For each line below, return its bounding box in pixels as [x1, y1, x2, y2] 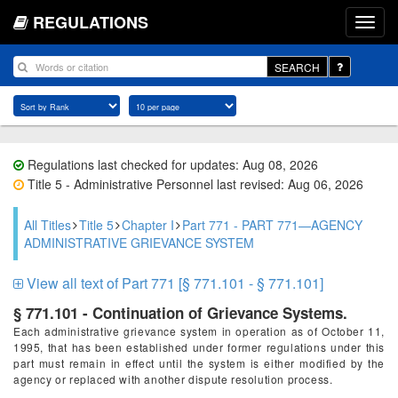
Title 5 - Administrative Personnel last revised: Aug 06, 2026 [24, 175, 363, 193]
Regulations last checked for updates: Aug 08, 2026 [24, 155, 318, 173]
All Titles [24, 216, 71, 234]
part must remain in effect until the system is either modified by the [13, 355, 385, 370]
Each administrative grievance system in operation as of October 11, [13, 323, 385, 338]
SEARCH [275, 59, 320, 75]
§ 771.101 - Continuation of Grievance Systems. [13, 302, 347, 323]
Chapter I [122, 216, 174, 234]
